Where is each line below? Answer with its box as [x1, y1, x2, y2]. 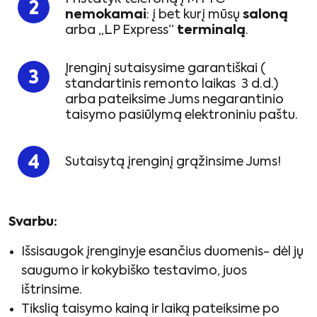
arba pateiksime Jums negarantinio [65, 93, 284, 107]
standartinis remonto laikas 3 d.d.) [65, 78, 278, 91]
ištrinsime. [21, 283, 82, 296]
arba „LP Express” [65, 24, 177, 38]
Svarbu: [8, 216, 60, 229]
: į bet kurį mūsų [146, 8, 243, 22]
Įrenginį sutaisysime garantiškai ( [65, 62, 265, 76]
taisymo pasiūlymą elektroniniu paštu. [65, 109, 298, 122]
